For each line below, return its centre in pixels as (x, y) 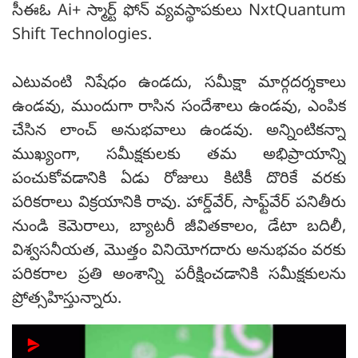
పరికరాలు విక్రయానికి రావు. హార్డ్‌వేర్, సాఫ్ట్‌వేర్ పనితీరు (179, 205)
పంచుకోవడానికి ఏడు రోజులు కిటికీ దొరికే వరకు (179, 181)
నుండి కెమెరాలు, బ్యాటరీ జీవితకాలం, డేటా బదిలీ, (179, 229)
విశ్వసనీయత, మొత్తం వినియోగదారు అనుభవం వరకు (179, 253)
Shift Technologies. (82, 37)
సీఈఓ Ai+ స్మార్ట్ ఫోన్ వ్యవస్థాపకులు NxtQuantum (179, 13)
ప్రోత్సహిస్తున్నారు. (67, 300)
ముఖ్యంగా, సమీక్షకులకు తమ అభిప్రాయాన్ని (179, 157)
